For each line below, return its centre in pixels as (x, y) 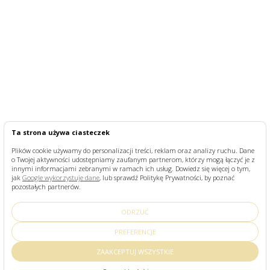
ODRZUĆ (135, 212)
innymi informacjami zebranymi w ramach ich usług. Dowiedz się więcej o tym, (131, 168)
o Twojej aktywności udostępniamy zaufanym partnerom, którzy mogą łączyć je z (133, 159)
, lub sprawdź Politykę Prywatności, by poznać (167, 177)
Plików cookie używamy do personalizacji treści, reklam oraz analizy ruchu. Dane (133, 150)
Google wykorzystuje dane (61, 177)
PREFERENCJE (135, 231)
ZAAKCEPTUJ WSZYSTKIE (135, 251)
